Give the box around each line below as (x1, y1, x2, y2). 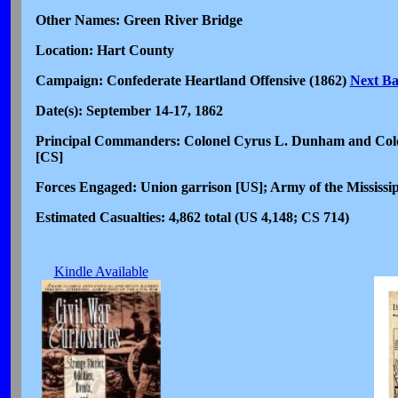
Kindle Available (53, 264, 148, 280)
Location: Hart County (35, 43, 174, 59)
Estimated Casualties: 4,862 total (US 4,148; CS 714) (35, 210, 349, 226)
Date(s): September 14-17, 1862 (35, 103, 223, 119)
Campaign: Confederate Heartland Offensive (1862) (35, 73, 350, 89)
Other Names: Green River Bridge (35, 12, 243, 28)
